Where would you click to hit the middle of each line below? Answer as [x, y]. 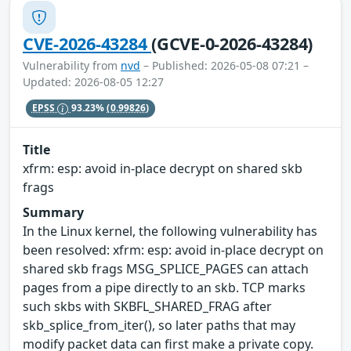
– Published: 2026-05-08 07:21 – [224, 66]
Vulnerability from [72, 66]
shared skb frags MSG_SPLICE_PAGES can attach [166, 268]
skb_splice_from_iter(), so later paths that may [159, 325]
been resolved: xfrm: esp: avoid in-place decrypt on [173, 250]
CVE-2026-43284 [87, 44]
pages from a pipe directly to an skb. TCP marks [164, 287]
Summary [53, 212]
